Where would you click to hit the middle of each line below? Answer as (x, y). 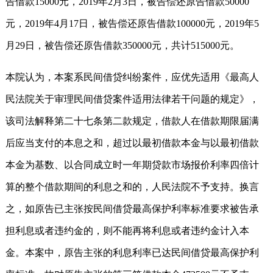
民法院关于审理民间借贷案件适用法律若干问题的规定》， (132, 99)
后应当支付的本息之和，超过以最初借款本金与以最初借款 (132, 143)
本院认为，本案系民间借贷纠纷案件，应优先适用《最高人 (132, 77)
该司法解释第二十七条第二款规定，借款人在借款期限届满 (132, 121)
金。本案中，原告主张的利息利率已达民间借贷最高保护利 (132, 252)
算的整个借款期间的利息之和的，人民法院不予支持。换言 (132, 186)
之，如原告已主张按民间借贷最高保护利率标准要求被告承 (132, 208)
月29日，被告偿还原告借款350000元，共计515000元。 (122, 45)
